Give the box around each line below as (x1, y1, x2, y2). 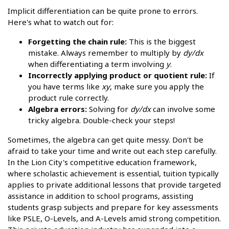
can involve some (151, 103, 215, 114)
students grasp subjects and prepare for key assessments (8, 201, 218, 212)
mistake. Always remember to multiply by (28, 47, 183, 58)
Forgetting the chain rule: (28, 36, 127, 47)
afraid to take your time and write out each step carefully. (8, 145, 217, 156)
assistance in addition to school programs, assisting (8, 190, 193, 201)
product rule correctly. (28, 92, 109, 103)
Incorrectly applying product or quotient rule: (28, 70, 207, 80)
